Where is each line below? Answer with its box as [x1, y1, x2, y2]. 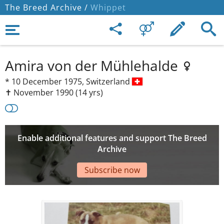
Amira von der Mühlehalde [5, 56, 181, 75]
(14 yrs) [75, 87, 103, 98]
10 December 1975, [11, 76, 86, 87]
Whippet [88, 2, 126, 13]
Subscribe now [84, 164, 140, 175]
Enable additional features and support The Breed [17, 132, 207, 144]
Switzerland [86, 76, 132, 87]
